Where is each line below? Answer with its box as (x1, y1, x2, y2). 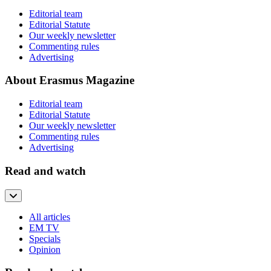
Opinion (29, 244, 60, 255)
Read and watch (5, 164, 86, 177)
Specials (29, 233, 60, 244)
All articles (29, 211, 70, 222)
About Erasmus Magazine (5, 74, 134, 87)
